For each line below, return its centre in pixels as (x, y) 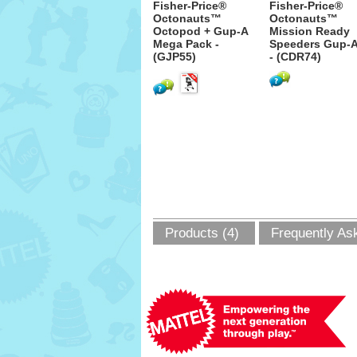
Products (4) (202, 233)
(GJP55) (175, 57)
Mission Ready (310, 31)
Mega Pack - (186, 44)
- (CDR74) (295, 57)
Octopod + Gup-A (200, 31)
